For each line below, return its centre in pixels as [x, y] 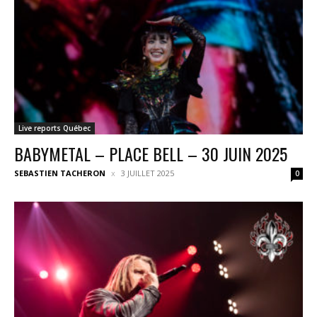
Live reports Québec [54, 128]
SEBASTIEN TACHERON [60, 173]
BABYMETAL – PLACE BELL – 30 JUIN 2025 [151, 153]
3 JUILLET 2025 [148, 173]
